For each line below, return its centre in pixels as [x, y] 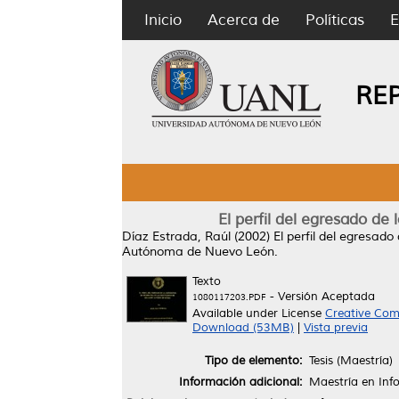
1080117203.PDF [229, 297]
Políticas [335, 20]
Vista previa [336, 328]
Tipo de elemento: [253, 360]
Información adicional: [240, 382]
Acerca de [244, 20]
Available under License [259, 313]
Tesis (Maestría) [351, 360]
